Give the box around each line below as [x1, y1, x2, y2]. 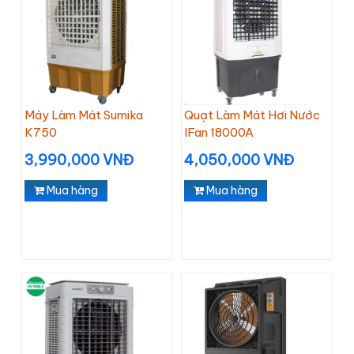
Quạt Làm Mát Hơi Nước [184, 107, 320, 122]
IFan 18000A [184, 125, 254, 140]
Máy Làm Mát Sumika [24, 107, 143, 122]
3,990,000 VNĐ [24, 151, 134, 169]
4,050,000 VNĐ [184, 151, 294, 169]
